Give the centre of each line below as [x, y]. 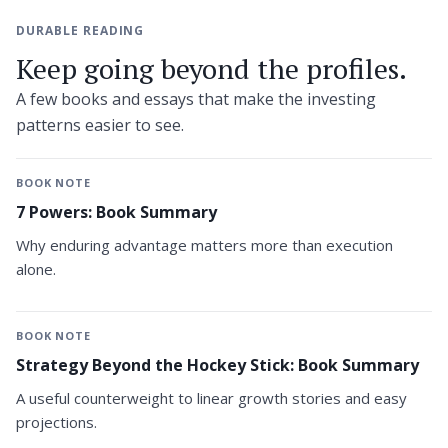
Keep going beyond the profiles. [211, 68]
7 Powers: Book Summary [116, 211]
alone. [36, 269]
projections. [56, 422]
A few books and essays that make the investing [196, 98]
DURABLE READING [80, 30]
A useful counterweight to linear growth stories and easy [211, 398]
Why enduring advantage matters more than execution [204, 245]
